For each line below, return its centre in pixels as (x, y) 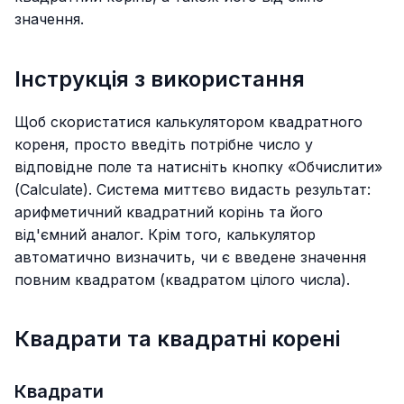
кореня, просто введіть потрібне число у (164, 144)
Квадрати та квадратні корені (177, 339)
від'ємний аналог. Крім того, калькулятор (165, 234)
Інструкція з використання (160, 78)
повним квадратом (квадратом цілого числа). (182, 279)
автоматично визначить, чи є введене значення (190, 257)
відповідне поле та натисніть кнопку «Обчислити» (198, 166)
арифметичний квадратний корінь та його (169, 211)
